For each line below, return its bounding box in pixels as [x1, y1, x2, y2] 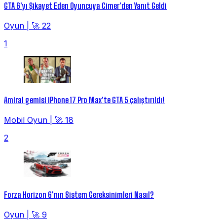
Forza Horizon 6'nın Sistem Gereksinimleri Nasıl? [4, 189, 154, 199]
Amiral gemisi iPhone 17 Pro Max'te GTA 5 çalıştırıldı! [4, 95, 165, 105]
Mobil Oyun [4, 115, 47, 125]
